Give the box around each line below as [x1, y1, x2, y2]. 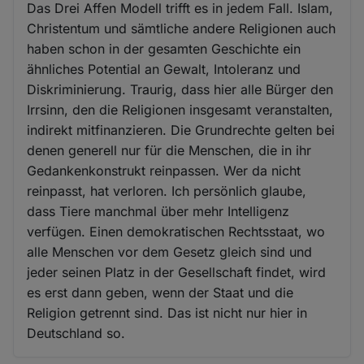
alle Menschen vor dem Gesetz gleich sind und [27, 243, 313, 260]
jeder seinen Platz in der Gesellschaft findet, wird [27, 263, 327, 280]
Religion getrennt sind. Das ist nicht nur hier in [27, 304, 308, 321]
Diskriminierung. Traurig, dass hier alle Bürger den [27, 80, 334, 97]
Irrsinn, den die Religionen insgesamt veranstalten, [27, 101, 334, 118]
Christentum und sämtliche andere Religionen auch [27, 19, 336, 37]
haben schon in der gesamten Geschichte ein [27, 40, 301, 57]
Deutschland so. [27, 324, 126, 341]
